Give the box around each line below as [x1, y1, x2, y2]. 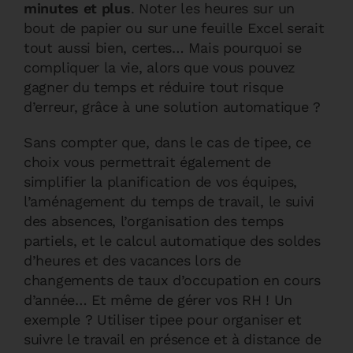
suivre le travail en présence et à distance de [24, 331, 321, 347]
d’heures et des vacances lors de [24, 252, 241, 269]
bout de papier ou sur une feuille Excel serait [24, 20, 325, 36]
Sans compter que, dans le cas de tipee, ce [24, 134, 311, 150]
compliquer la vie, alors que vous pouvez [24, 59, 296, 76]
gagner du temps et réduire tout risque [24, 79, 284, 95]
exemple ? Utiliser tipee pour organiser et [24, 311, 302, 328]
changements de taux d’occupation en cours [24, 272, 321, 288]
